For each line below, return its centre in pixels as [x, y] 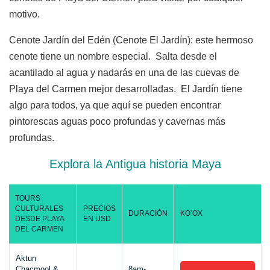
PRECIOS [99, 209]
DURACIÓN [148, 214]
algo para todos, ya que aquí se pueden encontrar [115, 105]
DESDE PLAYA [39, 219]
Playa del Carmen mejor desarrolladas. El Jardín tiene [126, 89]
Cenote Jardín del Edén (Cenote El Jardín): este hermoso [131, 40]
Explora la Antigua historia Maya [135, 164]
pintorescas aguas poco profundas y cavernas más [117, 122]
